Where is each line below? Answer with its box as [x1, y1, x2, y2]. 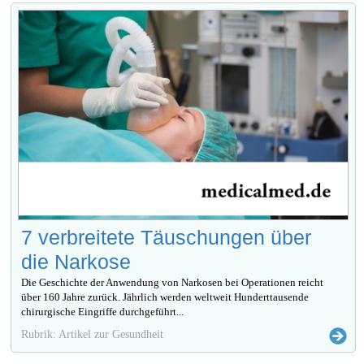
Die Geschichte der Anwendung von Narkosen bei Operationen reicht [21, 276, 324, 289]
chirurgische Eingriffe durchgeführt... [21, 305, 184, 318]
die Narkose [21, 250, 132, 274]
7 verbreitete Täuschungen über [21, 226, 312, 249]
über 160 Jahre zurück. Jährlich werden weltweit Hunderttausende [21, 291, 310, 304]
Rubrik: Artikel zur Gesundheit [21, 327, 164, 341]
